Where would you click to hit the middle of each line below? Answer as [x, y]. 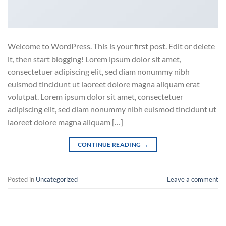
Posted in [22, 179]
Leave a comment [193, 179]
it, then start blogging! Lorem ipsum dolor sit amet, [94, 59]
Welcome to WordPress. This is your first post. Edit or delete [111, 46]
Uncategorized [57, 179]
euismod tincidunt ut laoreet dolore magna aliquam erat [104, 84]
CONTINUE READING [110, 145]
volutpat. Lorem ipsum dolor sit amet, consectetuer [95, 97]
